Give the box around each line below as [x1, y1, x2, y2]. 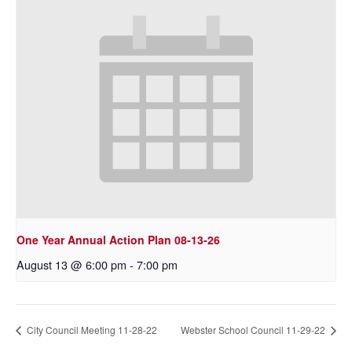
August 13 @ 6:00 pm [16, 255, 126, 273]
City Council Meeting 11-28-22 [24, 323, 157, 337]
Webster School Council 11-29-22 [181, 323, 328, 337]
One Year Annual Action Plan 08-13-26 [16, 231, 220, 247]
